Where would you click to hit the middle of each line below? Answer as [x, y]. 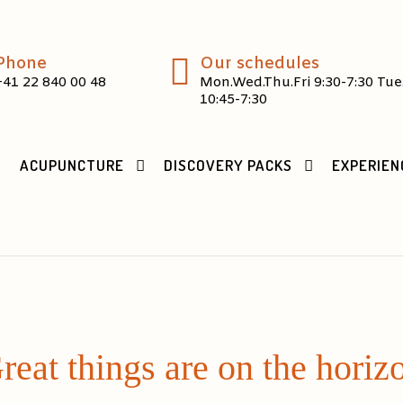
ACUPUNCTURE [72, 165]
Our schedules [260, 64]
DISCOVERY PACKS [228, 165]
